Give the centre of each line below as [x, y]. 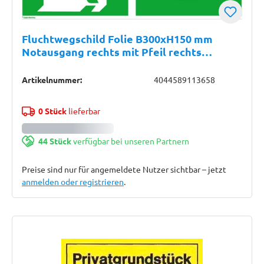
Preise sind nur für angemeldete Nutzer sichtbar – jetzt [124, 169]
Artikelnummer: [52, 80]
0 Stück [52, 111]
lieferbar [83, 111]
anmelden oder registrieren [73, 181]
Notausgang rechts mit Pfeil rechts [112, 52]
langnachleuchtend [71, 65]
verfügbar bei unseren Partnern [130, 141]
